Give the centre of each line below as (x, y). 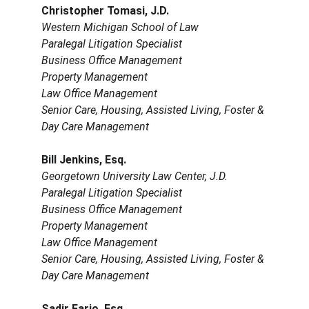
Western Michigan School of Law (120, 28)
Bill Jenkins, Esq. (84, 160)
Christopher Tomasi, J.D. (105, 11)
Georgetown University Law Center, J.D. (134, 177)
